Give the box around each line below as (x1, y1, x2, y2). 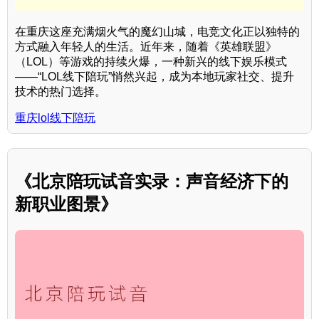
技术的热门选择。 (15, 85, 106, 98)
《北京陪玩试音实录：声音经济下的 (15, 172, 288, 192)
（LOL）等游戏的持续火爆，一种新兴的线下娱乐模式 (15, 56, 287, 68)
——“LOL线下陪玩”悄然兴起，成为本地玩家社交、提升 (15, 70, 294, 83)
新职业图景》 (15, 194, 117, 214)
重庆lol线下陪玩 (15, 112, 95, 125)
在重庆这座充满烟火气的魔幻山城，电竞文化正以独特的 (15, 26, 300, 38)
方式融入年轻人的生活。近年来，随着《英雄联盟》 (15, 41, 277, 53)
